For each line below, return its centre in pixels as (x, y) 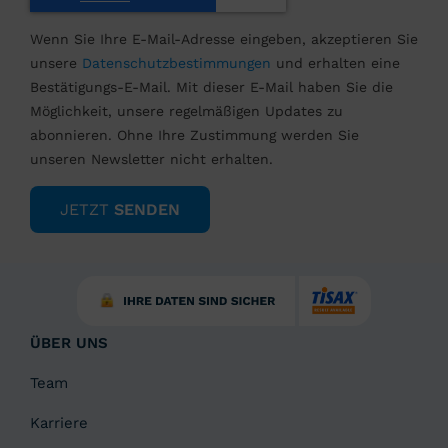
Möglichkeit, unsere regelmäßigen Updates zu (186, 111)
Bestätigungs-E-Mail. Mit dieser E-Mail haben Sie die (211, 87)
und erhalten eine (335, 63)
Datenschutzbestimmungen (176, 63)
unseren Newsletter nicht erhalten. (151, 159)
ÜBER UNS (69, 343)
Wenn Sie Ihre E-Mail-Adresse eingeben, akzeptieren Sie (224, 39)
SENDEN (147, 209)
